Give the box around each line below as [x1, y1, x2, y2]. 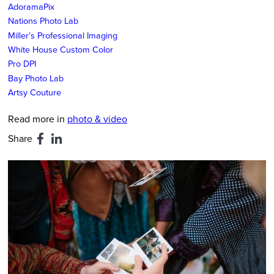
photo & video [67, 112, 127, 126]
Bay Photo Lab [7, 71, 64, 84]
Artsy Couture [7, 86, 61, 99]
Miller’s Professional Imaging [7, 28, 117, 42]
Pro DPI [7, 57, 36, 70]
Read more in [7, 112, 67, 126]
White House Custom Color [7, 42, 113, 56]
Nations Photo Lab [7, 14, 78, 28]
